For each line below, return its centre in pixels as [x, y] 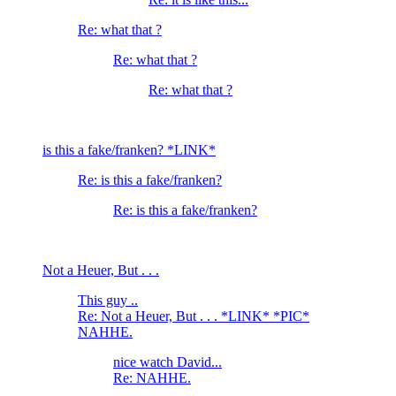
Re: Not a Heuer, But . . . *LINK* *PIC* [194, 316]
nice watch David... [168, 362]
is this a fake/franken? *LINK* [129, 150]
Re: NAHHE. [152, 378]
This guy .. [108, 301]
